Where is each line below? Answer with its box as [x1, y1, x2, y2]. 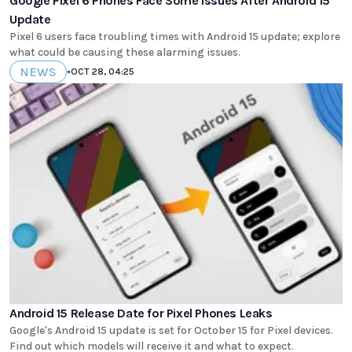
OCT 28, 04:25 [71, 66, 134, 78]
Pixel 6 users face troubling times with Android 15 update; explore [9, 29, 340, 43]
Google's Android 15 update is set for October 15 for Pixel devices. [9, 324, 333, 338]
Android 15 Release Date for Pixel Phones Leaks [9, 306, 273, 321]
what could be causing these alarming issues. [9, 45, 240, 59]
